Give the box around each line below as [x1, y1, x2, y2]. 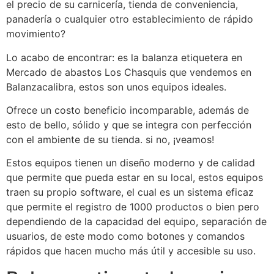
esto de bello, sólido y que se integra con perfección [6, 119, 251, 131]
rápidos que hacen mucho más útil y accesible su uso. [6, 245, 256, 257]
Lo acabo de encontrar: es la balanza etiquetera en [6, 51, 242, 64]
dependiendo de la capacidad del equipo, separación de [6, 215, 267, 228]
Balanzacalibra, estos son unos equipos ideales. [6, 80, 226, 93]
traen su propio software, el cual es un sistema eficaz [6, 186, 254, 199]
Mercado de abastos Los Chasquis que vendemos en [6, 65, 251, 78]
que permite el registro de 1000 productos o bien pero [6, 201, 259, 213]
